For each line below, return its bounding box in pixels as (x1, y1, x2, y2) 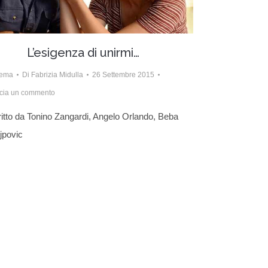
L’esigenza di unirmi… (26, 45, 139, 60)
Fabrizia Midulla (31, 70, 83, 79)
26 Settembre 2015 (92, 70, 154, 79)
